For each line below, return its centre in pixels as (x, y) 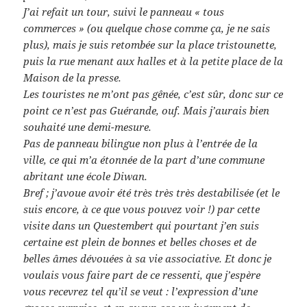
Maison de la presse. (73, 78)
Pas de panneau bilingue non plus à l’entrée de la (141, 144)
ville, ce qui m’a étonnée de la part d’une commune (144, 160)
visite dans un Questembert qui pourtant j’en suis (142, 226)
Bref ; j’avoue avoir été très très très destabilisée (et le (152, 193)
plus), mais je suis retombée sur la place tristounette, (150, 45)
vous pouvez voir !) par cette (192, 209)
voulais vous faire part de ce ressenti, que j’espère (142, 275)
